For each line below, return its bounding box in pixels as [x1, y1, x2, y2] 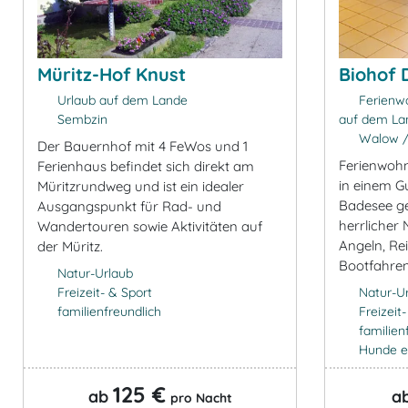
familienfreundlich [56, 303, 161, 321]
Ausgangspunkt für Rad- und [37, 198, 221, 216]
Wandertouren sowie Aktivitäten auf [37, 218, 262, 236]
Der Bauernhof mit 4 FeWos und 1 [37, 138, 248, 156]
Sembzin [53, 111, 107, 128]
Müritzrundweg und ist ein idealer [37, 178, 244, 196]
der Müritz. [37, 238, 103, 256]
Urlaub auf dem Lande [53, 92, 188, 109]
